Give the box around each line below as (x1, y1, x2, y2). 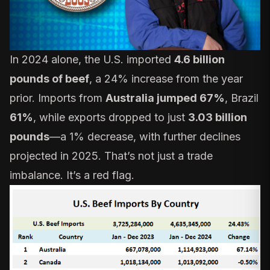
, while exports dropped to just (33, 110, 188, 124)
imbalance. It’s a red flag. (10, 168, 134, 181)
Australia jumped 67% (105, 91, 225, 104)
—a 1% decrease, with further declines (49, 130, 240, 143)
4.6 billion (174, 52, 225, 66)
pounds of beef (10, 72, 89, 85)
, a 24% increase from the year (89, 72, 243, 85)
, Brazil (225, 91, 259, 104)
